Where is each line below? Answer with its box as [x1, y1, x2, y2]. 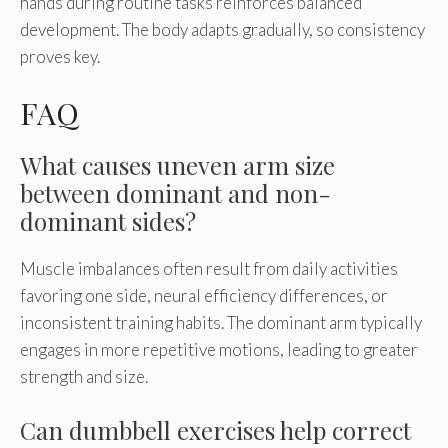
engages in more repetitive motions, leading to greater [20, 339, 418, 361]
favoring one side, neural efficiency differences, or [20, 285, 388, 307]
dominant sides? [20, 205, 196, 238]
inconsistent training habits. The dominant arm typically [20, 312, 422, 334]
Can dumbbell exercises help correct [20, 413, 411, 446]
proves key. [20, 45, 100, 67]
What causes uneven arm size [20, 149, 335, 182]
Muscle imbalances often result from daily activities [20, 258, 398, 280]
